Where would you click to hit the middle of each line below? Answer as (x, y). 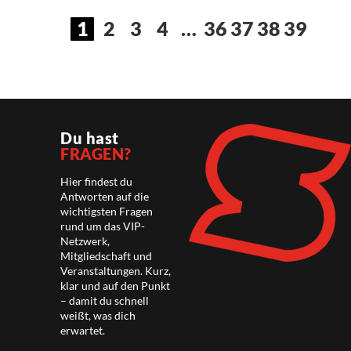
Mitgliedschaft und (107, 256)
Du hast (90, 138)
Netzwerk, (85, 241)
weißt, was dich (98, 316)
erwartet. (83, 331)
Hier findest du (97, 182)
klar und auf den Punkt (116, 286)
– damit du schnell (105, 301)
